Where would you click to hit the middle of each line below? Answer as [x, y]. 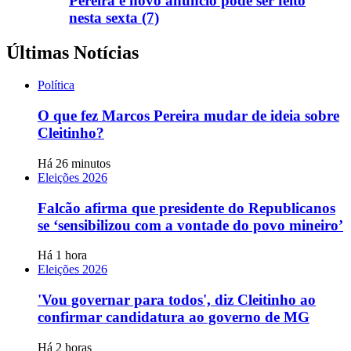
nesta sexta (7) [114, 17]
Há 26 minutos [74, 163]
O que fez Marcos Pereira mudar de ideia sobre [188, 116]
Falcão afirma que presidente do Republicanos [186, 208]
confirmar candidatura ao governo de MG [174, 317]
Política [56, 85]
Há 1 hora [62, 255]
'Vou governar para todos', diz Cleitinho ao [177, 300]
